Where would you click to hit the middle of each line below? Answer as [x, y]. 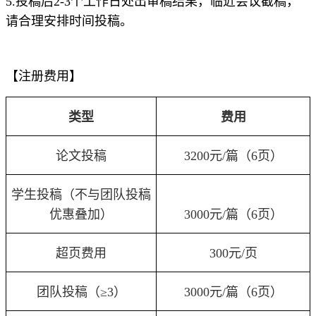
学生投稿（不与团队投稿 [81, 194]
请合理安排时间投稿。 [69, 21]
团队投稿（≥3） [81, 292]
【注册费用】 [44, 76]
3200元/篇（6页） [233, 156]
